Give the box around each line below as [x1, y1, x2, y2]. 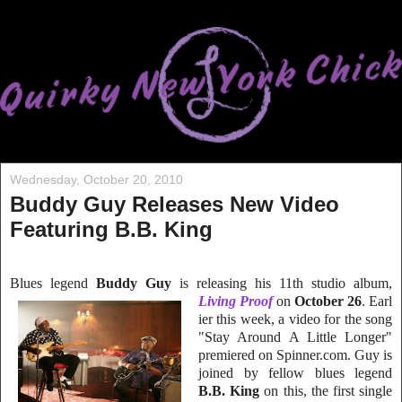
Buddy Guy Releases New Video [10, 192, 339, 217]
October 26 [294, 293, 362, 309]
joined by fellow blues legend [198, 364, 392, 380]
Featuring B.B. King [10, 217, 213, 242]
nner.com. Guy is [295, 346, 392, 363]
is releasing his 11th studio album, [171, 275, 392, 291]
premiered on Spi [198, 346, 295, 363]
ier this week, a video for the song [198, 310, 392, 327]
